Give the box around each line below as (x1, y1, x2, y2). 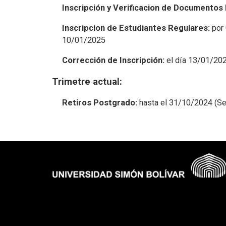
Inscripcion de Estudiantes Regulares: (62, 23, 210, 33)
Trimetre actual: (51, 76, 122, 87)
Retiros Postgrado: (62, 98, 137, 107)
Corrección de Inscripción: (62, 55, 164, 65)
